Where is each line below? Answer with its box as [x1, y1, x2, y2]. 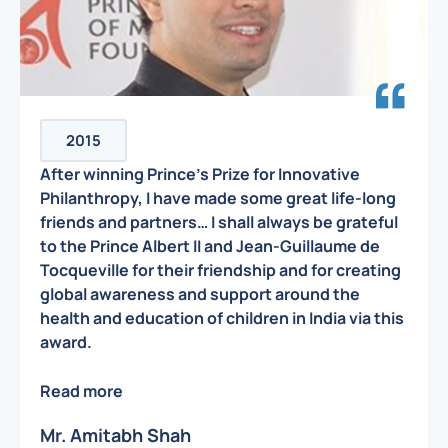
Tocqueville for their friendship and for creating [40, 259, 401, 282]
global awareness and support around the [40, 283, 360, 306]
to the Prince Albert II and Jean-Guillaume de [40, 235, 380, 258]
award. [40, 331, 92, 354]
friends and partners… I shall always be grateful [40, 211, 398, 234]
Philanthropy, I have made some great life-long [40, 187, 396, 210]
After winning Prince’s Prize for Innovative [40, 163, 360, 186]
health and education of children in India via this [40, 307, 404, 330]
